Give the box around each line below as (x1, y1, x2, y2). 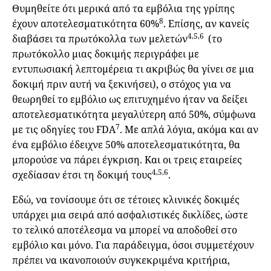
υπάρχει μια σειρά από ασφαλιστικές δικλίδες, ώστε (12, 208, 248, 222)
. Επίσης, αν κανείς (163, 17, 249, 31)
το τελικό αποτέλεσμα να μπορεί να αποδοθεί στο (12, 223, 237, 237)
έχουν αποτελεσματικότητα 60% (12, 17, 159, 31)
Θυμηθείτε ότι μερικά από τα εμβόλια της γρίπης (12, 2, 235, 16)
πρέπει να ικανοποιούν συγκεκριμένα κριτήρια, (12, 253, 230, 267)
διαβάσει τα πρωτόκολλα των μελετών (12, 32, 188, 46)
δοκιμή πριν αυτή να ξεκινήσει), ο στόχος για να (12, 77, 231, 91)
